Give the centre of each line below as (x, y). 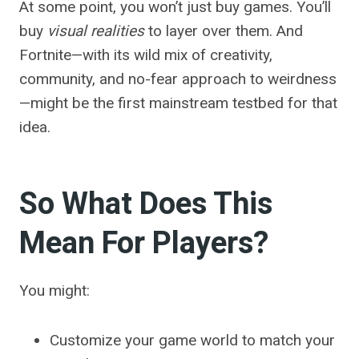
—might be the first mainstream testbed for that (178, 103)
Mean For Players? (144, 244)
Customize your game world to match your (192, 341)
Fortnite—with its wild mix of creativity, (146, 55)
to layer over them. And (224, 31)
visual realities (96, 31)
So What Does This (146, 205)
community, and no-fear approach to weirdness (178, 79)
